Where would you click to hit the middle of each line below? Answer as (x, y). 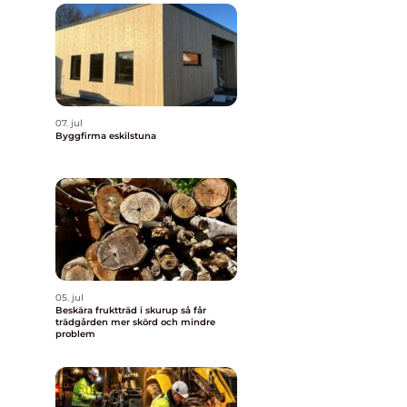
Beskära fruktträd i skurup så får (118, 310)
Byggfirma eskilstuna (106, 136)
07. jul (69, 123)
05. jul (69, 298)
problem (75, 334)
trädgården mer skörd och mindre (135, 322)
